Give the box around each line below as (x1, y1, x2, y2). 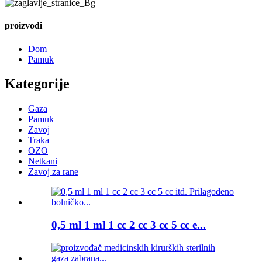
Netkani (28, 156, 57, 167)
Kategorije (5, 76, 70, 92)
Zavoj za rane (28, 167, 78, 177)
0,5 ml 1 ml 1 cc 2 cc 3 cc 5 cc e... (51, 219, 206, 232)
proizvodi (5, 20, 42, 31)
